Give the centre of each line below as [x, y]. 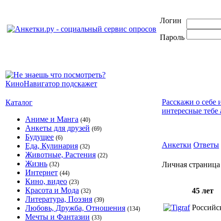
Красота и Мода [52, 190]
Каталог [19, 102]
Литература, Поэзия [59, 199]
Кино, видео [46, 181]
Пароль [172, 37]
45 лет [203, 191]
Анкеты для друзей [57, 128]
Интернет [41, 172]
